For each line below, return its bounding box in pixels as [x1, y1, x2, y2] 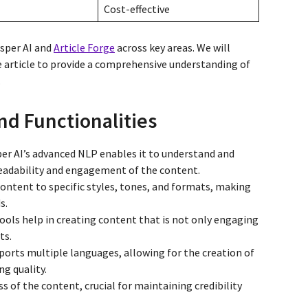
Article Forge [54, 40, 115, 54]
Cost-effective [104, 1, 170, 16]
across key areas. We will [115, 40, 230, 54]
